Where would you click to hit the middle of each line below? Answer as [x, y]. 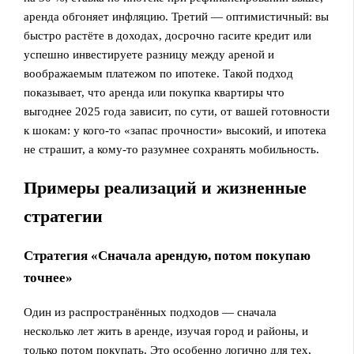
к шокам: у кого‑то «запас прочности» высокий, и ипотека [175, 131]
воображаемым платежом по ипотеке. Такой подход [159, 74]
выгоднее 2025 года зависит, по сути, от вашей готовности [177, 112]
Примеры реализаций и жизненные [166, 188]
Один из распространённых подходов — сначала [151, 312]
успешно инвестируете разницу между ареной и [149, 55]
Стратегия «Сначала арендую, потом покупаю [168, 255]
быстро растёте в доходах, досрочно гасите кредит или [168, 36]
